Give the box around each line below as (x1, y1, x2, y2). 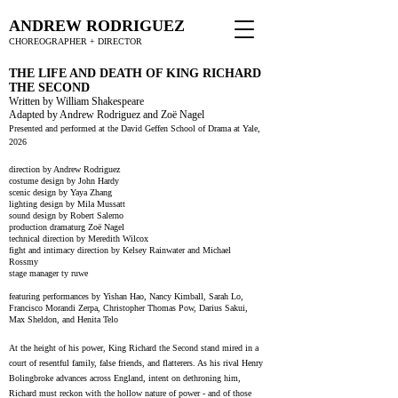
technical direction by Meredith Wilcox (9, 234, 151, 243)
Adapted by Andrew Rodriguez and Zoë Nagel (9, 108, 204, 121)
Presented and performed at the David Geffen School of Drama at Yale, (9, 123, 260, 133)
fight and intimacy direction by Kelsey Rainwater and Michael (9, 245, 231, 255)
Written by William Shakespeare (9, 95, 147, 107)
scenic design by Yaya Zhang (9, 187, 112, 197)
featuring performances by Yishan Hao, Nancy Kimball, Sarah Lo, (9, 291, 243, 301)
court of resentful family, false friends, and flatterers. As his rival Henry (9, 358, 263, 368)
